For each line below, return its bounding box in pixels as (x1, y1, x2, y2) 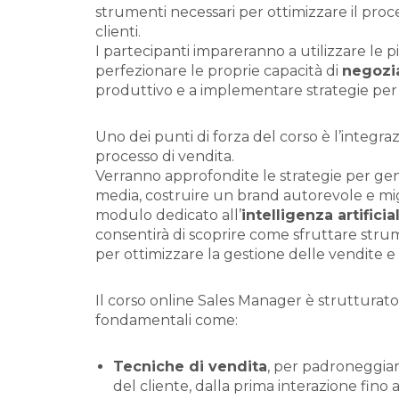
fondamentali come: (95, 312, 238, 329)
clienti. (95, 23, 141, 40)
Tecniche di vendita (113, 358, 267, 375)
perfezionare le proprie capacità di (95, 62, 342, 79)
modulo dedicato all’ (95, 207, 241, 224)
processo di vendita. (95, 148, 234, 165)
